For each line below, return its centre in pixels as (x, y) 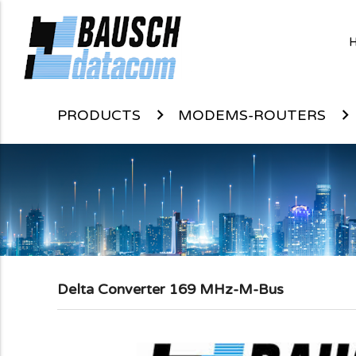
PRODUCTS (99, 115)
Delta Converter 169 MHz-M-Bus (170, 290)
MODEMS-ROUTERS (252, 115)
